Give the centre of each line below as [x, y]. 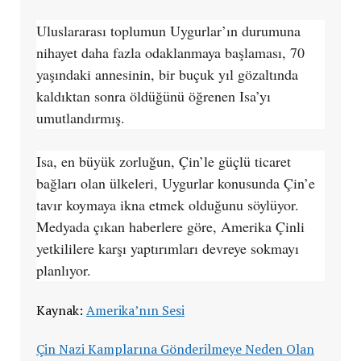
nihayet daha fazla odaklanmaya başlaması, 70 [170, 52]
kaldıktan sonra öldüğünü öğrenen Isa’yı [153, 95]
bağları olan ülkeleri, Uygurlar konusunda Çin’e [175, 183]
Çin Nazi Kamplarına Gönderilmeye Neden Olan [175, 349]
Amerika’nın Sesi [135, 310]
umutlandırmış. [80, 117]
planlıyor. [63, 270]
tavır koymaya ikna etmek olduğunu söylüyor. [167, 204]
